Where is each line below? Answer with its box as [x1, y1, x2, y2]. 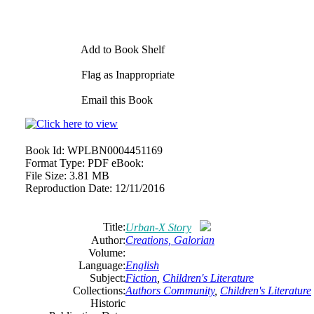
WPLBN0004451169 [67, 144, 163, 156]
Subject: [90, 272, 125, 284]
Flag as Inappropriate [78, 69, 175, 81]
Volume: [88, 247, 125, 259]
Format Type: [25, 157, 85, 169]
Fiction [125, 272, 157, 284]
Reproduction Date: [25, 182, 112, 194]
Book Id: [25, 144, 64, 156]
